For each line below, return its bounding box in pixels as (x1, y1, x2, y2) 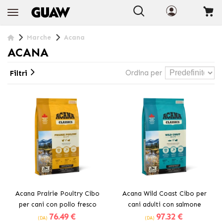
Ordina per (125, 68, 162, 77)
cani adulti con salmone (128, 200, 201, 208)
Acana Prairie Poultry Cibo (15, 189, 100, 197)
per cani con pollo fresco (18, 200, 97, 208)
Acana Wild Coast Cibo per (122, 189, 207, 197)
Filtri (10, 68, 27, 78)
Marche (27, 34, 51, 41)
